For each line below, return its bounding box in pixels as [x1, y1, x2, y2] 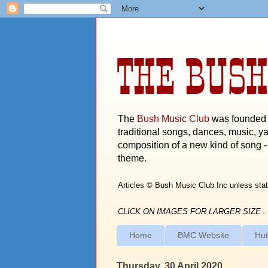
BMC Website [178, 230, 229, 240]
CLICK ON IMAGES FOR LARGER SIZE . [118, 207, 266, 216]
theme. [118, 153, 147, 163]
